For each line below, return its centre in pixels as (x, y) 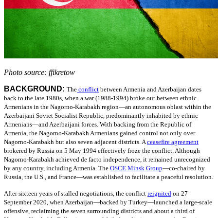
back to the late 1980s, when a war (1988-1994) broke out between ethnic (100, 98)
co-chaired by (187, 168)
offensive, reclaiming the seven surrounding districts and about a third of (99, 211)
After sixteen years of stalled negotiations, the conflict (75, 194)
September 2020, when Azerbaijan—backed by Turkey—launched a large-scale (108, 202)
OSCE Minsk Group (136, 168)
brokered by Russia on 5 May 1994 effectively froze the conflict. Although (102, 151)
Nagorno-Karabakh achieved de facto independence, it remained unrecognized (107, 160)
